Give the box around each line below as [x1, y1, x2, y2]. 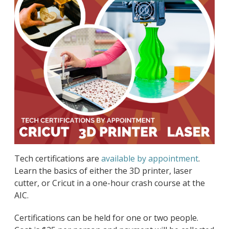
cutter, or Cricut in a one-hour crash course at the [14, 177, 205, 189]
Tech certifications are [14, 153, 102, 165]
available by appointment [101, 153, 199, 165]
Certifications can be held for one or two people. [14, 212, 199, 224]
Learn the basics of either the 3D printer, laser [14, 165, 193, 177]
